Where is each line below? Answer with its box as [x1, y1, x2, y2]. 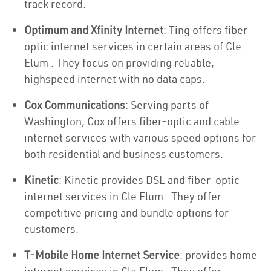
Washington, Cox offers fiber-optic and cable [24, 114, 240, 128]
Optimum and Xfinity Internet [24, 23, 163, 37]
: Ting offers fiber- [163, 23, 252, 37]
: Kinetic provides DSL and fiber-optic [59, 173, 240, 187]
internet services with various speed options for [24, 131, 256, 145]
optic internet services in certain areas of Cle [24, 39, 241, 53]
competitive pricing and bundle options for [24, 206, 229, 220]
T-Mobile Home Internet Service [24, 248, 180, 262]
